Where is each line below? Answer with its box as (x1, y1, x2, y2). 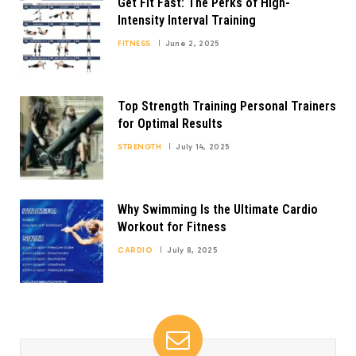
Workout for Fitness (118, 219, 226, 234)
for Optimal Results (118, 115, 222, 131)
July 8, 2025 (167, 245, 218, 255)
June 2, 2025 (164, 38, 220, 48)
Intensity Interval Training (118, 12, 256, 28)
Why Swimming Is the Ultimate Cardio (118, 201, 318, 217)
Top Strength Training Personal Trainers (118, 98, 336, 114)
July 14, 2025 (176, 141, 230, 152)
